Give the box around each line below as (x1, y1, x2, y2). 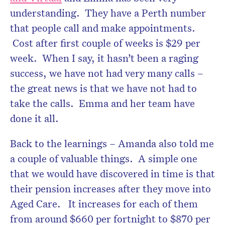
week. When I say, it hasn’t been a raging (10, 51, 198, 64)
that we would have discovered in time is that (10, 166, 215, 180)
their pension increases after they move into (10, 181, 211, 195)
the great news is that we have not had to (10, 81, 197, 94)
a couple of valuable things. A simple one (10, 151, 197, 165)
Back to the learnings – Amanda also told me (10, 136, 214, 150)
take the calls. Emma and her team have (10, 96, 195, 109)
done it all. (10, 111, 59, 125)
